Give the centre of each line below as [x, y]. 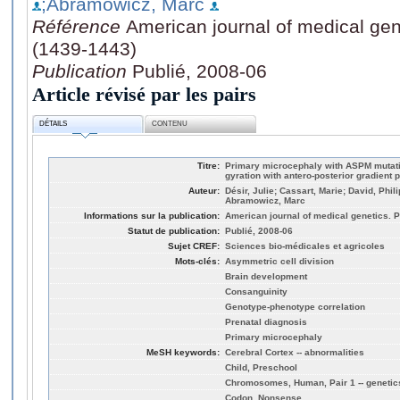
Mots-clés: [197, 261]
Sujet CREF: [194, 246]
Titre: [208, 165]
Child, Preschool [261, 367]
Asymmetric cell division [279, 261]
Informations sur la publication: [152, 215]
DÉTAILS [54, 124]
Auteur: [204, 190]
